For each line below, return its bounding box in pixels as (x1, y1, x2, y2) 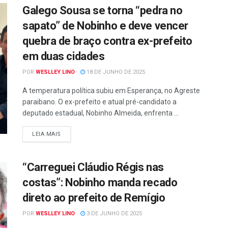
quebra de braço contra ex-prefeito (22, 34, 193, 47)
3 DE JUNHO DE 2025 (85, 210, 142, 217)
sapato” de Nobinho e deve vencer (22, 19, 188, 32)
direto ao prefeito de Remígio (22, 191, 165, 204)
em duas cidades (22, 49, 105, 63)
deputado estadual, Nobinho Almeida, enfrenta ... (22, 108, 179, 117)
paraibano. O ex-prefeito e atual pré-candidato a (22, 97, 177, 106)
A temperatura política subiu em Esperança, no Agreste (22, 86, 200, 95)
